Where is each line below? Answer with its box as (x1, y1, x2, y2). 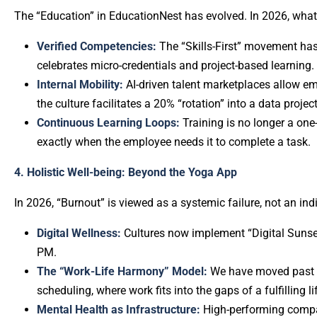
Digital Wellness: (37, 226, 121, 240)
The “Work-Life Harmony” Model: (37, 265, 207, 278)
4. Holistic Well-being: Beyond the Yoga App (14, 166, 237, 179)
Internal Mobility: (37, 78, 123, 91)
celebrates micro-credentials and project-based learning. (37, 59, 314, 72)
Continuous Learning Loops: (37, 116, 180, 129)
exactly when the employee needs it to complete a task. (37, 135, 311, 149)
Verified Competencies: (37, 40, 156, 53)
